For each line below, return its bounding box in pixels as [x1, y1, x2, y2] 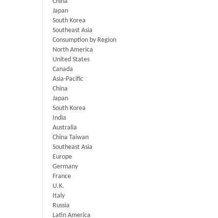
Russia [53, 202, 70, 210]
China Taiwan [53, 134, 89, 142]
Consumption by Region [53, 36, 116, 44]
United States [53, 56, 90, 64]
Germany [53, 163, 78, 171]
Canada [53, 66, 73, 73]
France [53, 173, 71, 181]
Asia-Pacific [53, 75, 83, 83]
